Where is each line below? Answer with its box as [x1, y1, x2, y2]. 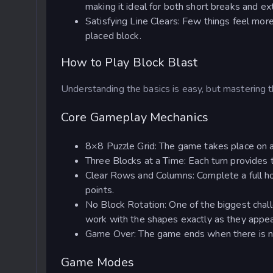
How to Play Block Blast [61, 54, 198, 71]
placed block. [85, 29, 141, 43]
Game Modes [61, 254, 135, 271]
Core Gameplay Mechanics [61, 109, 209, 126]
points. [85, 183, 114, 197]
